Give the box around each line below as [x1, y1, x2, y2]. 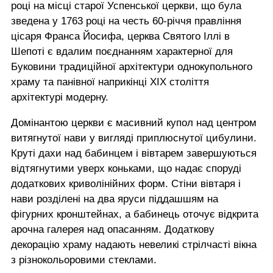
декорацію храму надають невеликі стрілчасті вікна [11, 238, 257, 250]
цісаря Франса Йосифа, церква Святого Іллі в [11, 30, 230, 42]
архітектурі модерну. [11, 91, 112, 103]
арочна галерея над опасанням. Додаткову [11, 223, 214, 235]
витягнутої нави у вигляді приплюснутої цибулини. [11, 132, 257, 144]
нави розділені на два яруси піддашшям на [11, 193, 218, 205]
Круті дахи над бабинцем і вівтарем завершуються [11, 147, 257, 159]
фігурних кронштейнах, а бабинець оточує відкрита [11, 208, 258, 220]
